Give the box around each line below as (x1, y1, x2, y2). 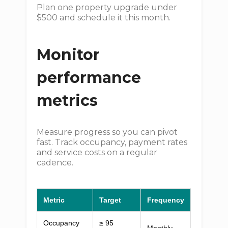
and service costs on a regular (37, 148, 158, 157)
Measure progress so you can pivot (37, 127, 178, 137)
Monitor (37, 45, 100, 64)
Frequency (147, 196, 185, 204)
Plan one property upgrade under (37, 3, 178, 12)
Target (99, 196, 122, 204)
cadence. (37, 158, 74, 167)
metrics (37, 91, 98, 110)
